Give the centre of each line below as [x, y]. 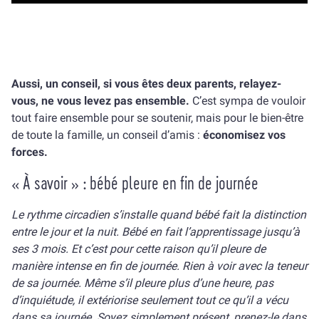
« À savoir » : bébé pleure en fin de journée [135, 183]
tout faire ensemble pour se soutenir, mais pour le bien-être [157, 118]
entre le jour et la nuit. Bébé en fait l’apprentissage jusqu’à [156, 232]
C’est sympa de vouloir [249, 101]
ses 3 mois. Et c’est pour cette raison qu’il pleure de [138, 249]
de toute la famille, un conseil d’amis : [107, 135]
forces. [30, 152]
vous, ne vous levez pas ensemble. [102, 101]
